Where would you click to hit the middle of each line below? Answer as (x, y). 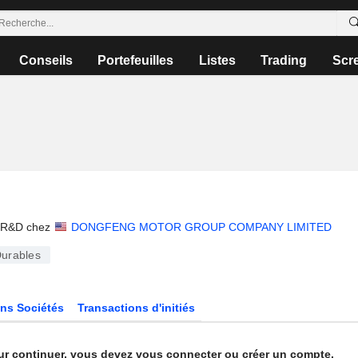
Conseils (46, 60)
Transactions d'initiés (137, 308)
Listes (217, 60)
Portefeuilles (136, 60)
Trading (284, 60)
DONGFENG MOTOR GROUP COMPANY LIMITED (201, 227)
